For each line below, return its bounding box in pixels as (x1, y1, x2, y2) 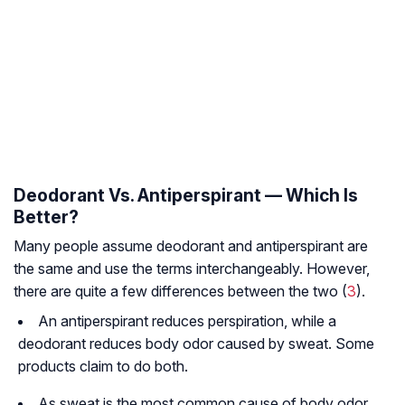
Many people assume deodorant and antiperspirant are (14, 237, 368, 256)
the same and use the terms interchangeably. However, (14, 259, 370, 278)
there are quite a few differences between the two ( (14, 282, 347, 301)
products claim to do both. (18, 357, 188, 376)
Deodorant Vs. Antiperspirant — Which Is (14, 184, 358, 207)
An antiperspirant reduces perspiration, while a (38, 312, 336, 331)
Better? (14, 206, 79, 229)
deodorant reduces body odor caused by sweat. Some (18, 334, 374, 353)
